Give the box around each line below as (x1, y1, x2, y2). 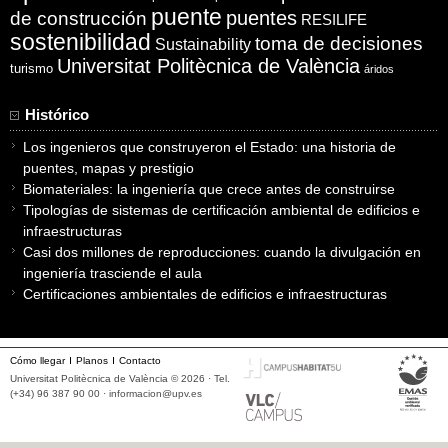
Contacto (119, 355, 161, 367)
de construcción (10, 7, 147, 29)
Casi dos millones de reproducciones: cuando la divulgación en (23, 243, 421, 260)
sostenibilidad (10, 28, 151, 55)
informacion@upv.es (109, 388, 202, 400)
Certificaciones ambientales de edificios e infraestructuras (23, 285, 387, 302)
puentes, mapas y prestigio (23, 159, 194, 176)
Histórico (25, 106, 89, 123)
